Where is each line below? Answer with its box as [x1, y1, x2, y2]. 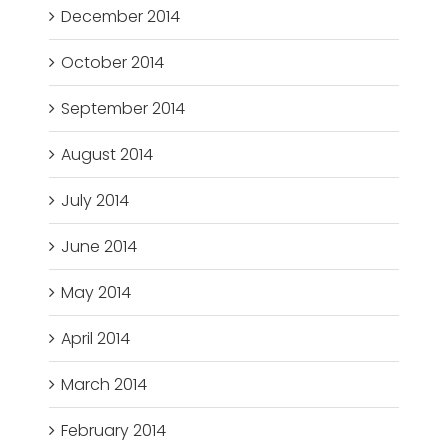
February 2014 [61, 419, 167, 443]
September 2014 [61, 97, 186, 121]
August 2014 [61, 143, 154, 167]
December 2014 [61, 5, 181, 29]
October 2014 [61, 51, 165, 75]
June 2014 [61, 235, 138, 259]
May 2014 [61, 281, 132, 305]
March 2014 [61, 373, 148, 397]
